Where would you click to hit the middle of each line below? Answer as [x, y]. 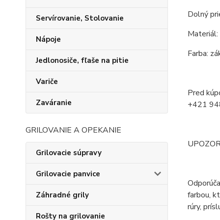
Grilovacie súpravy [69, 153]
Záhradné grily [62, 195]
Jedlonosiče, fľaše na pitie [82, 60]
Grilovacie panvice [68, 174]
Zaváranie [54, 103]
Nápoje [48, 39]
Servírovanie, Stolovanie [80, 18]
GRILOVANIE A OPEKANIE [73, 130]
